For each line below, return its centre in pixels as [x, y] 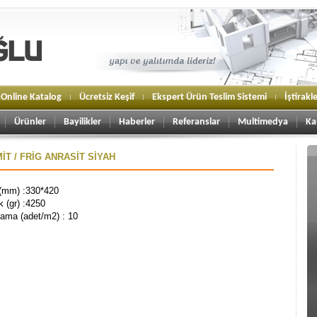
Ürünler [30, 122]
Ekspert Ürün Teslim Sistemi [209, 97]
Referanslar [196, 122]
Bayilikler [82, 122]
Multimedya [263, 122]
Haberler [137, 122]
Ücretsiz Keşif [107, 97]
